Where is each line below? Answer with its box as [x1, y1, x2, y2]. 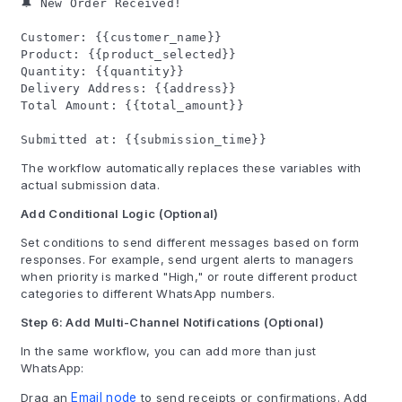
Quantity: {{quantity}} [21, 65, 185, 78]
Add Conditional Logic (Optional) [21, 206, 219, 221]
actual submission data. [21, 178, 160, 192]
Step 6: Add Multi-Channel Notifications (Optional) [21, 315, 324, 329]
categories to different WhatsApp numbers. [21, 286, 275, 301]
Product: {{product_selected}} [21, 48, 237, 61]
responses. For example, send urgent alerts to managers [21, 252, 354, 267]
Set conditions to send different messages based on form [21, 235, 360, 249]
